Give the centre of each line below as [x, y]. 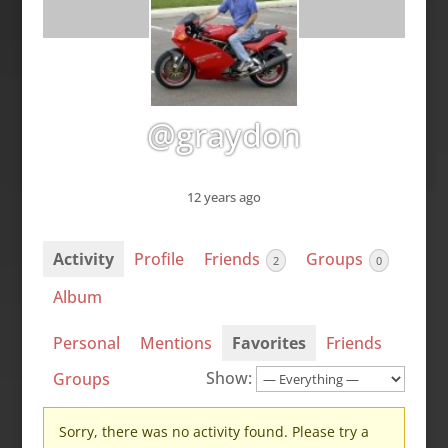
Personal [86, 342]
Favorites [268, 342]
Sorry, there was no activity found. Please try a [213, 431]
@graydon [223, 134]
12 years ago [223, 197]
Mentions [175, 342]
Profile [158, 259]
